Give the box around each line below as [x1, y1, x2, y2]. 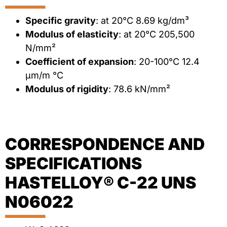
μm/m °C [25, 70, 63, 81]
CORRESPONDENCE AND [5, 134, 205, 155]
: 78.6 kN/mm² [108, 84, 170, 95]
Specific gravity [25, 15, 96, 26]
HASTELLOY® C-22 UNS [5, 173, 196, 193]
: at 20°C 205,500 [119, 29, 195, 40]
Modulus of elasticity [25, 29, 119, 40]
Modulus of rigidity [25, 84, 108, 95]
